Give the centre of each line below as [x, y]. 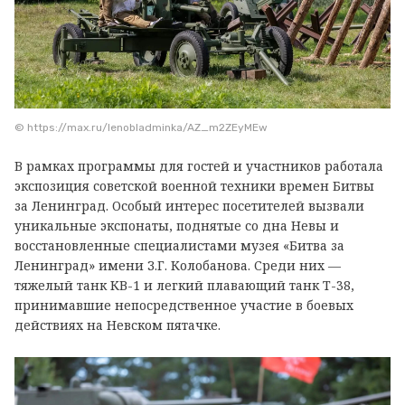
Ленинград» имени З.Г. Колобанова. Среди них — [178, 266]
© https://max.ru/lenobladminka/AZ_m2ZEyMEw [141, 128]
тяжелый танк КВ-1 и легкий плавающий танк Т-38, [184, 286]
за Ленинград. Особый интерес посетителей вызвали [189, 206]
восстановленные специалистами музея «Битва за [179, 246]
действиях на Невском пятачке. [118, 325]
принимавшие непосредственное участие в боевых [184, 306]
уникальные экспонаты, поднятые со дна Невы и [177, 226]
